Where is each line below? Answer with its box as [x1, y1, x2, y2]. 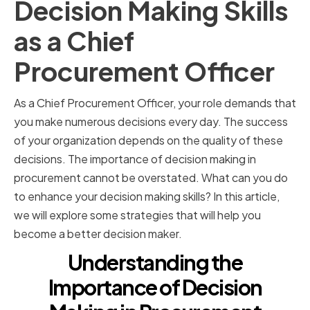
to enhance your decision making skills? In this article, [14, 189, 280, 204]
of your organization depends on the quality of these [14, 133, 283, 148]
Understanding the [67, 249, 243, 276]
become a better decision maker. [14, 226, 182, 241]
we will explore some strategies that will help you [14, 208, 261, 223]
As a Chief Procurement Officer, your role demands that [14, 95, 296, 111]
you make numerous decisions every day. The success [14, 114, 288, 129]
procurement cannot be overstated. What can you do [14, 170, 288, 185]
